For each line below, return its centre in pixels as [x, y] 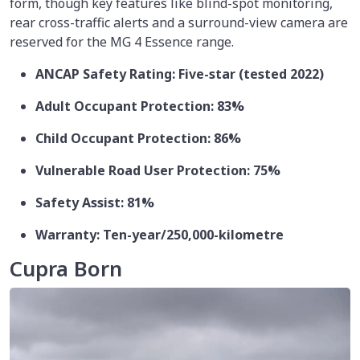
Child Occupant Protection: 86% [138, 138]
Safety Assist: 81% [95, 202]
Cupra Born [66, 269]
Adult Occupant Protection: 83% [140, 106]
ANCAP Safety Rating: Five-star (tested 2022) [180, 74]
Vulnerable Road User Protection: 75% [158, 170]
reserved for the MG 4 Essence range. [122, 42]
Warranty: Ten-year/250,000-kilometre [160, 235]
